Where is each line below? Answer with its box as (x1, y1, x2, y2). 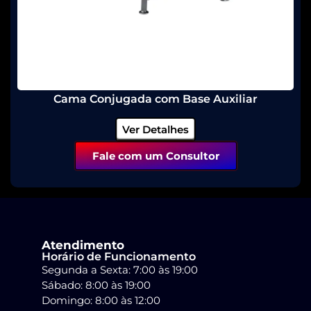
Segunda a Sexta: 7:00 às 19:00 (42, 263, 198, 277)
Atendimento (42, 238, 124, 253)
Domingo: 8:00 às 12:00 (42, 294, 160, 308)
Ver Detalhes (122, 123, 189, 137)
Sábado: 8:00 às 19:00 (42, 278, 151, 292)
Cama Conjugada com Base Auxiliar (53, 92, 258, 106)
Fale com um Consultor (92, 149, 219, 163)
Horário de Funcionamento (42, 250, 196, 264)
